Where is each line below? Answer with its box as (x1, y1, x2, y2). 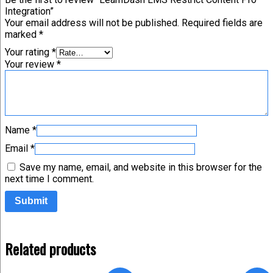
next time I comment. (5, 172, 94, 185)
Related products (5, 238, 96, 260)
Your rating (5, 46, 52, 58)
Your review (5, 58, 57, 70)
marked (5, 28, 39, 40)
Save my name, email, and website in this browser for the (19, 161, 262, 173)
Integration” (5, 5, 54, 17)
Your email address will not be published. (5, 16, 179, 29)
